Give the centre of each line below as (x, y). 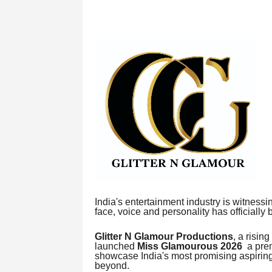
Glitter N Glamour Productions (164, 237)
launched (116, 246)
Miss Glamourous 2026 (189, 246)
